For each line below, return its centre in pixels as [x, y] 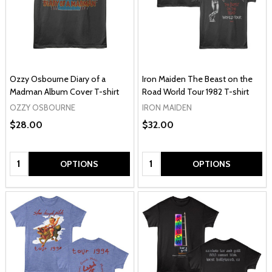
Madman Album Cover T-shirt [64, 92]
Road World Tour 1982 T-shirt [195, 92]
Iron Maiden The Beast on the [197, 79]
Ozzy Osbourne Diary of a [58, 79]
